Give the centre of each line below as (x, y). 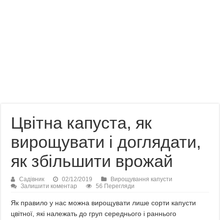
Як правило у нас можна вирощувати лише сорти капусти (104, 203)
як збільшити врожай (92, 161)
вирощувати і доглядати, (106, 142)
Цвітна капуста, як (82, 123)
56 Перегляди (115, 186)
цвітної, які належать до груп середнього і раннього (94, 214)
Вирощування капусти (142, 179)
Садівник (32, 179)
